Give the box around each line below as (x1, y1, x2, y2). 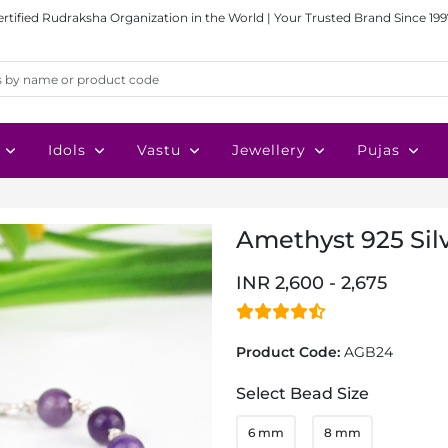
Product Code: (236, 343, 344, 361)
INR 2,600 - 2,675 (236, 272, 387, 294)
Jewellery (232, 141, 306, 159)
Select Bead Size (236, 384, 369, 403)
